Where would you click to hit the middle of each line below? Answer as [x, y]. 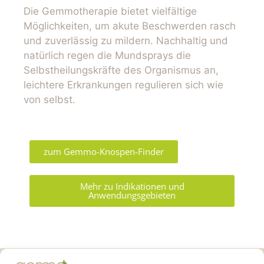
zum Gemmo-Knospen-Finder [104, 151]
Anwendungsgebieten [132, 195]
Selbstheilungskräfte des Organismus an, [121, 70]
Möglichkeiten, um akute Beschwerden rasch [130, 26]
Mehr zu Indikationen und [132, 186]
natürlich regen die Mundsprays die [107, 56]
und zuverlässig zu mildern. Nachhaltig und [126, 41]
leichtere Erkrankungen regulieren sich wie [123, 85]
